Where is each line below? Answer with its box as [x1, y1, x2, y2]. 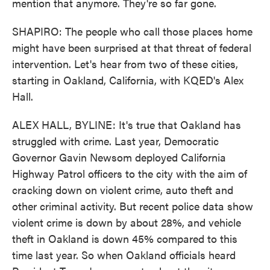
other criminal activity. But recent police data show [12, 198, 253, 213]
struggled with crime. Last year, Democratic [12, 133, 219, 148]
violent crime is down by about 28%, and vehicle [12, 215, 241, 230]
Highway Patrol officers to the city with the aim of [12, 166, 247, 181]
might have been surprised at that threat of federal [12, 40, 251, 55]
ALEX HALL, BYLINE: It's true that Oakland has [12, 117, 241, 132]
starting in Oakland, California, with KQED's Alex [12, 72, 243, 87]
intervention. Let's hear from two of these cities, [12, 56, 238, 71]
